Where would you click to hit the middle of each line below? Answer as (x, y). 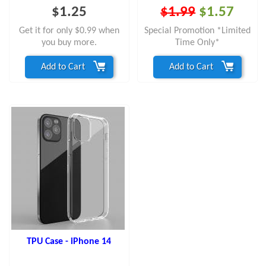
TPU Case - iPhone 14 (69, 241)
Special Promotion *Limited (197, 31)
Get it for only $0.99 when (69, 31)
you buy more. (69, 42)
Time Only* (197, 42)
